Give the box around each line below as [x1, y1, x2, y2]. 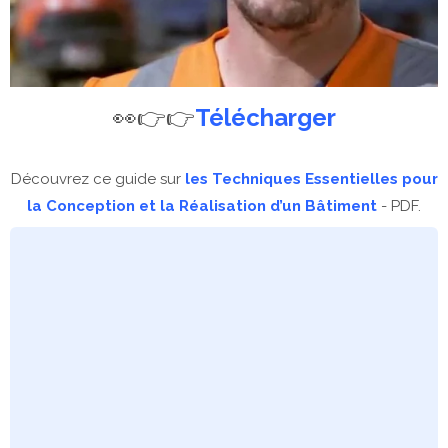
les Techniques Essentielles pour [184, 169, 438, 188]
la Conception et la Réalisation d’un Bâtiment [27, 196, 377, 215]
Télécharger [194, 102, 336, 132]
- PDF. [377, 196, 421, 215]
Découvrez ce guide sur [10, 169, 185, 188]
